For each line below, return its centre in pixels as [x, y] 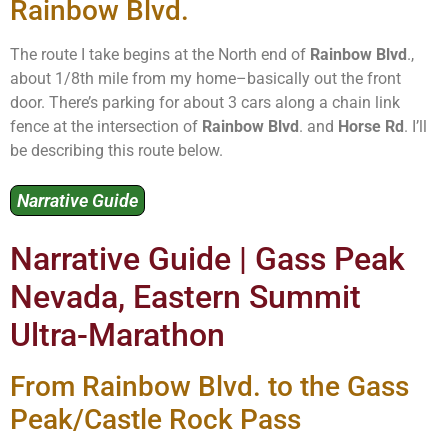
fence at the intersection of [106, 126]
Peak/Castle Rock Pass [155, 420]
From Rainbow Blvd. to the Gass [209, 387]
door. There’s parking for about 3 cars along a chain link [205, 102]
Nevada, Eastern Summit [185, 297]
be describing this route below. [116, 150]
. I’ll [415, 126]
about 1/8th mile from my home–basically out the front [205, 78]
